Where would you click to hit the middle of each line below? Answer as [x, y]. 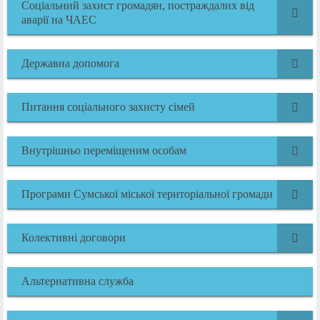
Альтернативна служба [77, 281]
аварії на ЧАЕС [59, 20]
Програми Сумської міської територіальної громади [147, 194]
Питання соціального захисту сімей [108, 107]
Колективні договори [74, 238]
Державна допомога [70, 64]
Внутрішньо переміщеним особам [104, 151]
